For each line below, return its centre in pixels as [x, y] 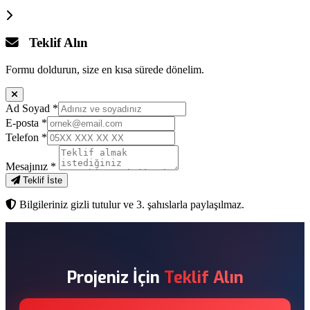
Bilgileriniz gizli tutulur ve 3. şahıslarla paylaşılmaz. [130, 204]
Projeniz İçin [115, 277]
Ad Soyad [29, 108]
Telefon [24, 137]
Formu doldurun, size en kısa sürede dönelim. [105, 69]
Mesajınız [28, 166]
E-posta [24, 122]
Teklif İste [41, 180]
